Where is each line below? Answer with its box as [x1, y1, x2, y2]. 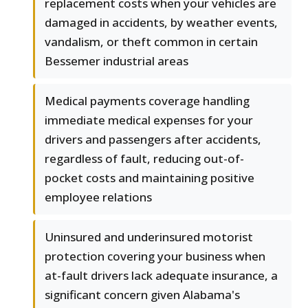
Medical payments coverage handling [45, 93, 250, 109]
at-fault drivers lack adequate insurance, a [45, 267, 278, 284]
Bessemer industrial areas [45, 53, 188, 69]
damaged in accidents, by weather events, [45, 14, 278, 31]
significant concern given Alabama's [45, 287, 240, 303]
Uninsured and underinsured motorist [45, 229, 253, 245]
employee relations [45, 189, 152, 206]
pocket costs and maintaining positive [45, 170, 254, 186]
